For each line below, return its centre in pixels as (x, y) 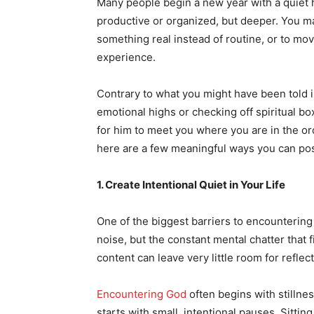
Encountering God (142, 294)
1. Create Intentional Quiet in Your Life (191, 185)
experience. (126, 57)
